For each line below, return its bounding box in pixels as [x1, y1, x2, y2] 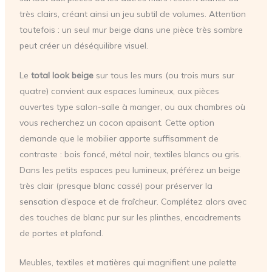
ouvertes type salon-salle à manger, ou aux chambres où [19, 101, 245, 112]
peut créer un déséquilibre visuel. [19, 40, 148, 52]
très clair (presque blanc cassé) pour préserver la [19, 180, 212, 191]
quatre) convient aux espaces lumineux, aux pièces [19, 85, 219, 97]
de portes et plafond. [19, 227, 103, 239]
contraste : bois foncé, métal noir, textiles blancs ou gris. [19, 148, 241, 160]
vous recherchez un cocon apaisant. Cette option [19, 117, 214, 128]
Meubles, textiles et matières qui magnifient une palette [19, 257, 237, 268]
